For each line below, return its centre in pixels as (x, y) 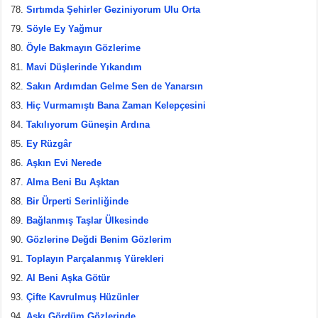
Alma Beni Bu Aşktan (73, 182)
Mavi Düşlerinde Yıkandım (84, 67)
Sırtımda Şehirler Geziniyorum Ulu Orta (114, 9)
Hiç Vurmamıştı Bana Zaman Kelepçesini (116, 105)
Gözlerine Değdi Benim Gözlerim (99, 239)
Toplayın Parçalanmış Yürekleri (95, 258)
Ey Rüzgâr (49, 143)
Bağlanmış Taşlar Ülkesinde (88, 220)
